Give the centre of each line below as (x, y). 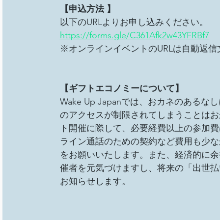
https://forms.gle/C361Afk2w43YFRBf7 (134, 35)
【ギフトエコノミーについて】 (122, 88)
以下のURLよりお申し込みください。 (135, 22)
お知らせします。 (95, 181)
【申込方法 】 (87, 9)
